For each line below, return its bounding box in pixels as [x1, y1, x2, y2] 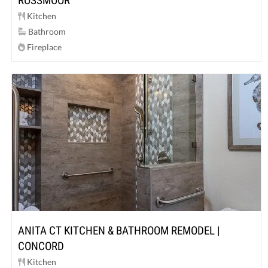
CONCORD [18, 239, 65, 254]
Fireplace [25, 42, 62, 53]
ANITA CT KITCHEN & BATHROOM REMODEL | [18, 224, 221, 238]
